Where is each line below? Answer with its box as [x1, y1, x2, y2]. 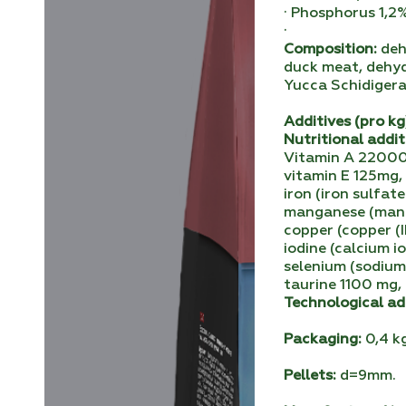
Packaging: [284, 333, 362, 348]
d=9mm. [336, 369, 397, 384]
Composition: [284, 43, 378, 58]
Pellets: [284, 369, 337, 384]
